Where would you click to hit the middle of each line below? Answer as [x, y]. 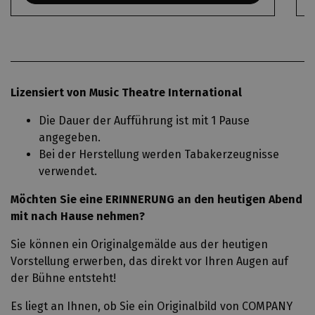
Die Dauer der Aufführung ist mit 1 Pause [144, 121]
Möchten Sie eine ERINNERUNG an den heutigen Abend [156, 199]
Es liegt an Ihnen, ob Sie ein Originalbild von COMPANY [152, 306]
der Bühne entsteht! [63, 278]
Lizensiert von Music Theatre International [126, 92]
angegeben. [70, 137]
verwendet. [68, 171]
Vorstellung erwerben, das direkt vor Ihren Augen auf [149, 261]
